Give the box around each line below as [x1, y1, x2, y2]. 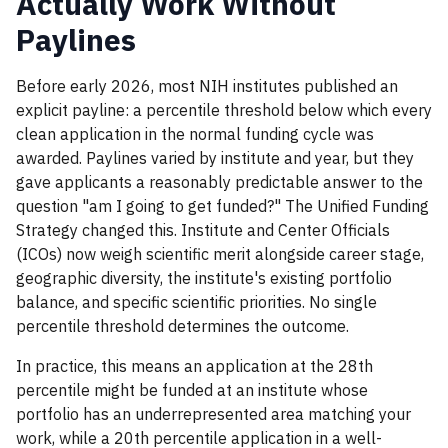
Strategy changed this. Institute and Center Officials [16, 220, 390, 240]
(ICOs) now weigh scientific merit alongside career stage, [16, 244, 424, 264]
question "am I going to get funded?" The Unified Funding [16, 196, 429, 216]
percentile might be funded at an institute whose [16, 380, 368, 400]
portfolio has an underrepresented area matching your [16, 404, 411, 424]
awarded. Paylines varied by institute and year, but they [16, 148, 414, 168]
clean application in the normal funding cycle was [16, 124, 374, 144]
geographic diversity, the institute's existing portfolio [16, 268, 392, 288]
